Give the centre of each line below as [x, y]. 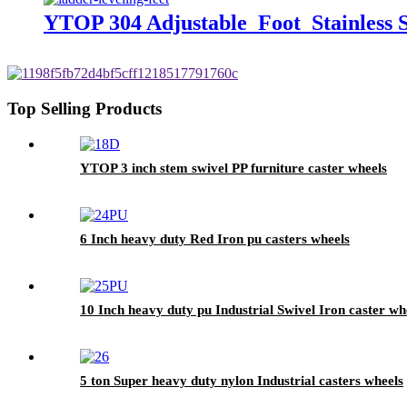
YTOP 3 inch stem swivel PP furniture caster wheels [233, 168]
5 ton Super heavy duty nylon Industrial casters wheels [242, 380]
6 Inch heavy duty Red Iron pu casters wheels [215, 238]
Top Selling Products [84, 109]
